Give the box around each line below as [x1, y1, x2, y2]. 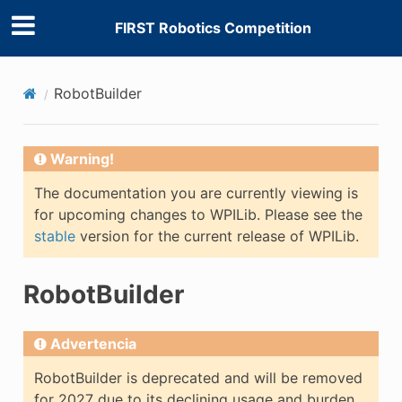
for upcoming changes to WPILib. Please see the [33, 205, 363, 223]
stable [33, 226, 75, 245]
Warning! [49, 149, 114, 168]
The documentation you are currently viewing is [33, 183, 358, 202]
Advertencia [49, 334, 136, 353]
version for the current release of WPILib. [74, 226, 359, 245]
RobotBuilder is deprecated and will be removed [33, 368, 363, 387]
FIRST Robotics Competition [114, 19, 311, 38]
